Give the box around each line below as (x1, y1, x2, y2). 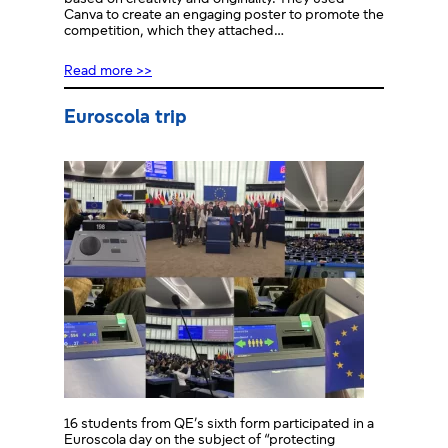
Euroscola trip (64, 108, 187, 128)
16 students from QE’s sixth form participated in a (64, 417, 374, 433)
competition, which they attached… (64, 24, 284, 40)
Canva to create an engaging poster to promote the (64, 8, 384, 24)
